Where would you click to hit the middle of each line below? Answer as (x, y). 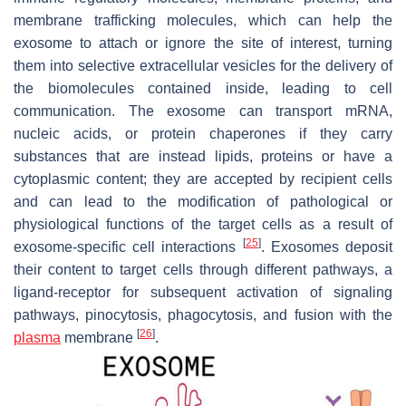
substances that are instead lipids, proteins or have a (203, 156)
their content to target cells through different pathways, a (203, 269)
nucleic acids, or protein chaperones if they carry (203, 133)
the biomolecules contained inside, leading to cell (203, 88)
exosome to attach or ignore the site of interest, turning (203, 43)
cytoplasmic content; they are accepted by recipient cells (203, 179)
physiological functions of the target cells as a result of (203, 224)
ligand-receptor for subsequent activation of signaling (203, 292)
